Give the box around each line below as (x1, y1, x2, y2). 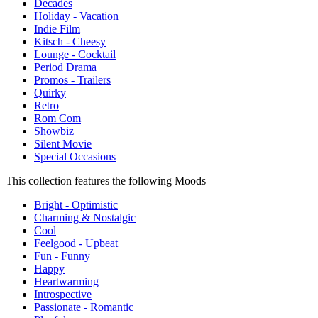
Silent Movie (34, 137, 92, 150)
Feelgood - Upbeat (34, 236, 118, 249)
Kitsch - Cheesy (34, 35, 106, 48)
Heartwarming (34, 275, 99, 287)
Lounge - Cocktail (34, 48, 116, 60)
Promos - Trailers (34, 73, 111, 86)
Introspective (34, 287, 92, 300)
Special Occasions (34, 150, 116, 163)
